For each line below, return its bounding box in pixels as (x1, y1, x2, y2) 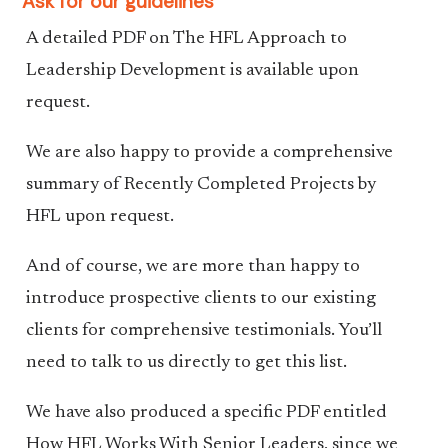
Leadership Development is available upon (25, 62, 359, 80)
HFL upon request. (25, 208, 174, 226)
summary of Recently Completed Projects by (25, 176, 376, 194)
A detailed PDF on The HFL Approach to (25, 30, 347, 48)
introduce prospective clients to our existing (25, 290, 376, 308)
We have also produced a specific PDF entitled (25, 404, 387, 422)
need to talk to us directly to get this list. (25, 354, 347, 372)
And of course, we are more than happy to (25, 258, 360, 276)
